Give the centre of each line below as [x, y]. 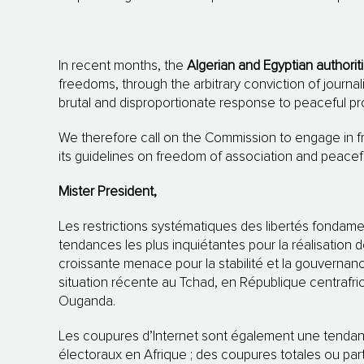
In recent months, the [123, 67]
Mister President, [108, 193]
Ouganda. [87, 302]
